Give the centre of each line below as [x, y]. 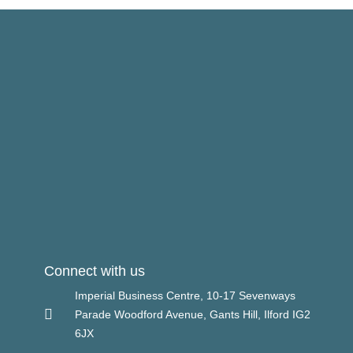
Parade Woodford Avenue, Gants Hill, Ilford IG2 [192, 314]
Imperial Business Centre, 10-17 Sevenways [185, 295]
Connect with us [95, 271]
